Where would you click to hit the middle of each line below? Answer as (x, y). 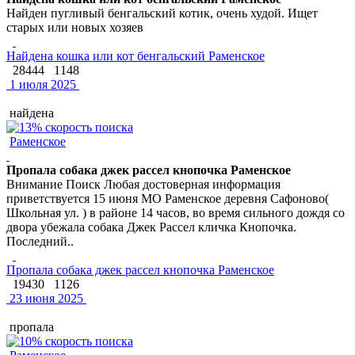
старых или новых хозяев (75, 27)
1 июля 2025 (41, 84)
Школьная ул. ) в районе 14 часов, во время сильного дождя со (176, 212)
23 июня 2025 (45, 298)
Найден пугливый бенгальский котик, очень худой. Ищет (162, 13)
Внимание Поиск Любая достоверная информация (143, 184)
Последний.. (40, 241)
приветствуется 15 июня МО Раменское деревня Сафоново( (168, 198)
